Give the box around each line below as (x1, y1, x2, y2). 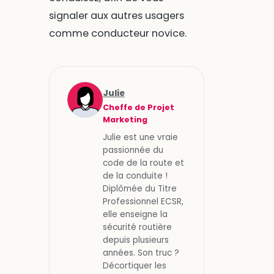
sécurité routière (102, 221, 172, 233)
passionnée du (102, 144, 163, 156)
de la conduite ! (102, 169, 168, 182)
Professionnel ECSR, (102, 195, 183, 207)
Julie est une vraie (102, 131, 178, 143)
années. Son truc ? (102, 246, 179, 259)
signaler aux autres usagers (48, 9, 184, 23)
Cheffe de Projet (102, 102, 174, 113)
